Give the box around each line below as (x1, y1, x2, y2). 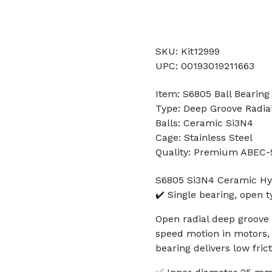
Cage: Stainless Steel (155, 132, 253, 143)
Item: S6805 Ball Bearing (155, 88, 270, 100)
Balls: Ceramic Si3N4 (155, 117, 253, 129)
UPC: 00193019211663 (155, 60, 254, 72)
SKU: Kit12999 (155, 46, 220, 57)
